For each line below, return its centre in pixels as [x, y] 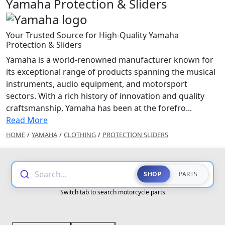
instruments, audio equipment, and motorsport [97, 84]
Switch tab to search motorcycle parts [113, 192]
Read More [27, 120]
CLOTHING [80, 134]
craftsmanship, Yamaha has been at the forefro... [99, 108]
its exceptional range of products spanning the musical [111, 72]
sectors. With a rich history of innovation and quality [105, 96]
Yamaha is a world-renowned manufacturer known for [110, 60]
